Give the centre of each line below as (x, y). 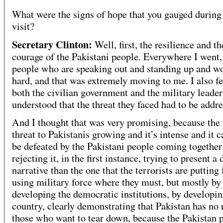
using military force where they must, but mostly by (116, 182)
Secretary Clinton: (52, 45)
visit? (23, 26)
